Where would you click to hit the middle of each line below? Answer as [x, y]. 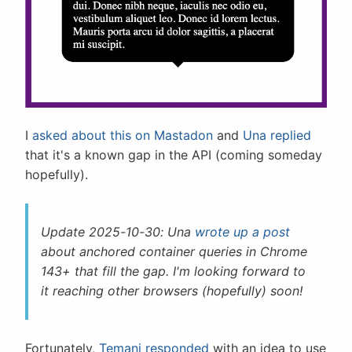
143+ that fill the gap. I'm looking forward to [173, 271]
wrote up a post [242, 232]
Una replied [277, 136]
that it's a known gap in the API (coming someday [174, 155]
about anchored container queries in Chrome [174, 252]
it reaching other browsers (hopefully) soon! [172, 291]
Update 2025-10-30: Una [118, 232]
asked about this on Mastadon [123, 136]
